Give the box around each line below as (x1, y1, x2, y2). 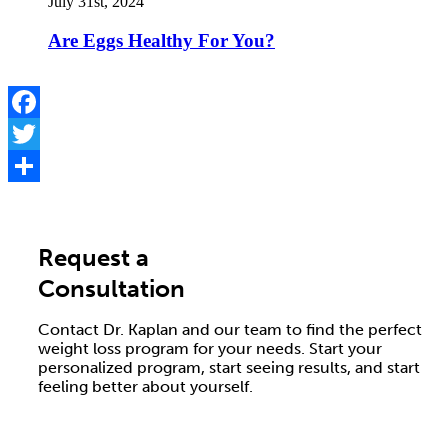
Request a (38, 243, 149, 273)
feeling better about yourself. (38, 377, 253, 397)
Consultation (38, 274, 185, 304)
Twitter (8, 157, 53, 175)
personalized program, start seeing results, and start (38, 358, 420, 378)
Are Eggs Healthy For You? (48, 29, 275, 51)
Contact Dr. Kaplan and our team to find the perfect (38, 320, 422, 340)
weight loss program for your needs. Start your (38, 339, 382, 359)
